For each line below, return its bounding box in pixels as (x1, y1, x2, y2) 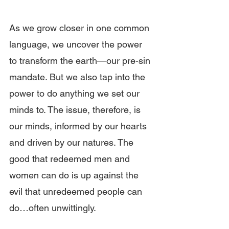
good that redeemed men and (9, 153, 132, 164)
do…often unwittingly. (9, 202, 98, 213)
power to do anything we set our (9, 88, 142, 99)
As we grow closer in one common (9, 22, 152, 33)
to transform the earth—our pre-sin (9, 55, 153, 66)
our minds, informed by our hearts (9, 121, 149, 131)
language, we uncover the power (9, 39, 145, 50)
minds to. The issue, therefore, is (9, 104, 143, 115)
